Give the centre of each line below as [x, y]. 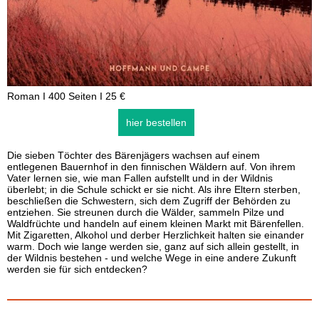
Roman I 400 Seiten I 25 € [66, 96]
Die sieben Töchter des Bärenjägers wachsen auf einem [134, 155]
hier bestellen [156, 122]
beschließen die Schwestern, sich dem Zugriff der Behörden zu [149, 201]
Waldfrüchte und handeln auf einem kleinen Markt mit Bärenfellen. [156, 224]
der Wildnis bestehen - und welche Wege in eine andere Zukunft [152, 258]
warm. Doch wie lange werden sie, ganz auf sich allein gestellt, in [153, 246]
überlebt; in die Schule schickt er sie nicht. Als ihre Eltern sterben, [154, 189]
